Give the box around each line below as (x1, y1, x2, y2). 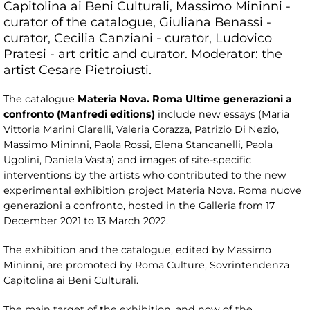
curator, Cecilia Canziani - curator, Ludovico (3, 30, 272, 46)
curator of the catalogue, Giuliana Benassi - (3, 15, 271, 30)
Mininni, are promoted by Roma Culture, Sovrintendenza (3, 259, 289, 272)
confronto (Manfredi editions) (3, 108, 158, 121)
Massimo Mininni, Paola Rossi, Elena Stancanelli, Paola (3, 138, 273, 152)
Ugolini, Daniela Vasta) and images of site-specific (3, 154, 251, 167)
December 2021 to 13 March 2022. (3, 215, 168, 228)
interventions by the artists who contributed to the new (3, 169, 286, 182)
